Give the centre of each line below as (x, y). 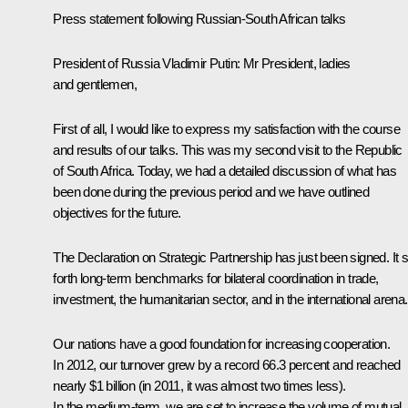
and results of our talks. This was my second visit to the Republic (228, 149)
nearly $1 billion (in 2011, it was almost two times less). (199, 385)
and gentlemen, (95, 84)
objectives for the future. (117, 212)
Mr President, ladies (296, 63)
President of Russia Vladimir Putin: (148, 63)
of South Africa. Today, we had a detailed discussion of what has (224, 170)
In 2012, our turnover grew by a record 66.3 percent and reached (227, 364)
